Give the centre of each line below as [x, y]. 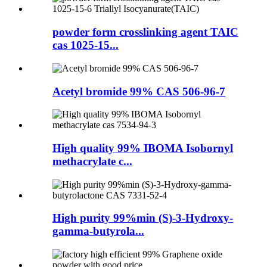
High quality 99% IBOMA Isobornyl [143, 148]
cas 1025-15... [86, 45]
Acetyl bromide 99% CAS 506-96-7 [139, 91]
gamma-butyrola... [98, 231]
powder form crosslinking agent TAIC [145, 32]
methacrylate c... [92, 161]
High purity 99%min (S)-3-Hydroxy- [143, 218]
